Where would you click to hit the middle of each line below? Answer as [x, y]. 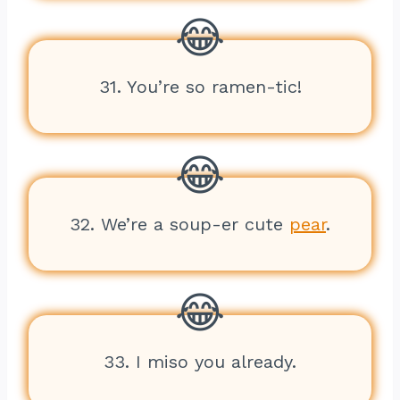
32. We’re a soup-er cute [179, 224]
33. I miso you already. [200, 362]
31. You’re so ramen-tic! [200, 87]
